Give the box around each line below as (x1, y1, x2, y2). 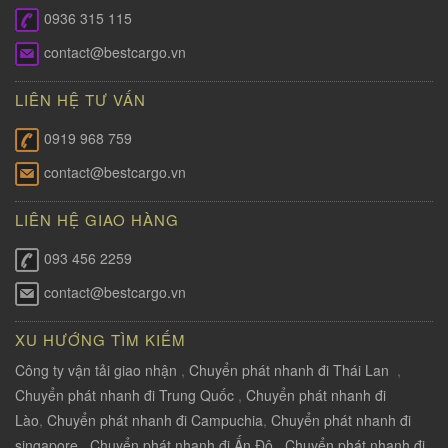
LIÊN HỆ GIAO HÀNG (15, 208, 179, 230)
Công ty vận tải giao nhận (15, 359, 177, 380)
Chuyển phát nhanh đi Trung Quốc (15, 384, 234, 405)
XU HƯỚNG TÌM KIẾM (15, 328, 186, 350)
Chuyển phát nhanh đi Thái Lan (189, 359, 393, 380)
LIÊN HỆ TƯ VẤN (15, 88, 146, 110)
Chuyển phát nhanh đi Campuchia (47, 409, 263, 430)
